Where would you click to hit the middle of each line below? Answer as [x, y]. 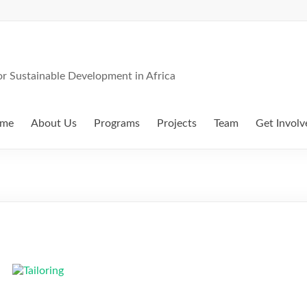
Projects [177, 123]
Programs [117, 123]
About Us [54, 123]
